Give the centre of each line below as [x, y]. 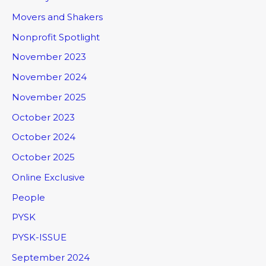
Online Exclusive [48, 177]
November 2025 [49, 97]
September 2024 [51, 257]
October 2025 [43, 157]
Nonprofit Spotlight [56, 37]
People [28, 197]
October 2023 [43, 117]
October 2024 [44, 137]
